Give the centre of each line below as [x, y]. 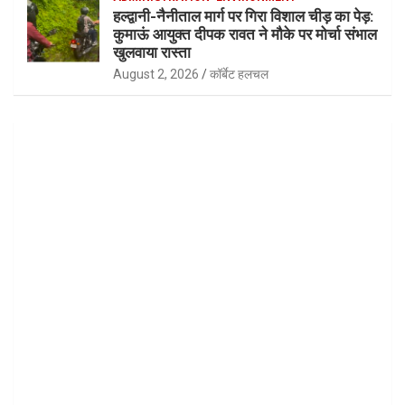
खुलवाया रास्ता [152, 52]
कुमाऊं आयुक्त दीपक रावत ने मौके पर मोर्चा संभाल [245, 34]
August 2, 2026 [156, 74]
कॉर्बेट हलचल [239, 74]
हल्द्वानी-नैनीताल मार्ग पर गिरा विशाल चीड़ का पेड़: [243, 16]
